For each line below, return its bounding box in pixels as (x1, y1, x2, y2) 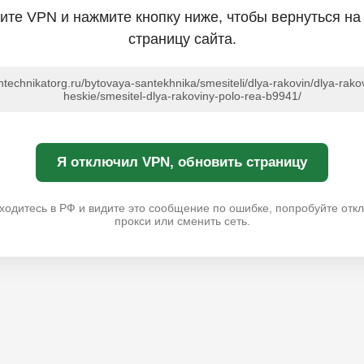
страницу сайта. (128, 30, 236, 47)
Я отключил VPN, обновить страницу (57, 154, 307, 170)
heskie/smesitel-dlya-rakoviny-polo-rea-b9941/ (63, 89, 301, 102)
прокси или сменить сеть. (114, 214, 250, 227)
